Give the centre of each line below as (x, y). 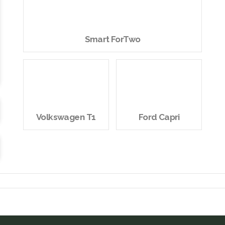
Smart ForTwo (113, 39)
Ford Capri (159, 117)
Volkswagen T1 (66, 117)
